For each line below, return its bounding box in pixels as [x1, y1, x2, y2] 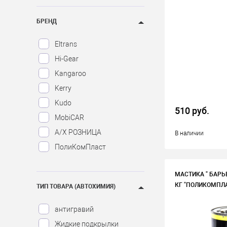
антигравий [55, 205, 94, 213]
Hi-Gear [55, 54, 79, 63]
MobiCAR [55, 113, 84, 122]
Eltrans [55, 40, 77, 48]
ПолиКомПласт [55, 142, 106, 151]
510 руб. [175, 105, 210, 116]
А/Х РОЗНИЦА [55, 128, 101, 136]
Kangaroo [55, 69, 86, 78]
